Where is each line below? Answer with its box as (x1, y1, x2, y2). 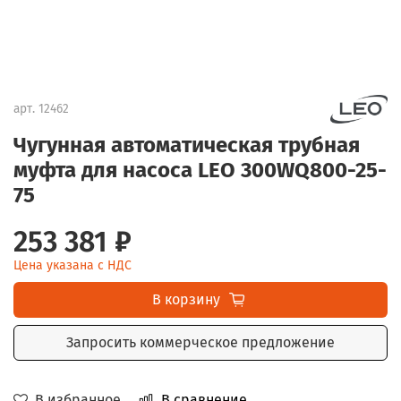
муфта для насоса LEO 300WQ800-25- (13, 157, 387, 183)
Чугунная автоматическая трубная (13, 132, 360, 158)
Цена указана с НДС (13, 257, 132, 273)
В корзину (151, 290, 220, 308)
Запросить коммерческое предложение (66, 333, 335, 351)
